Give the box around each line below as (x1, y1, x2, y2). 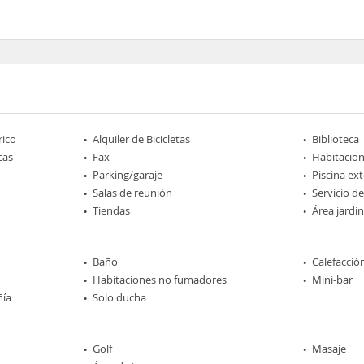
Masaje (311, 340, 346, 356)
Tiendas (93, 202, 131, 218)
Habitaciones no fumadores (93, 271, 227, 287)
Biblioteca (311, 131, 359, 146)
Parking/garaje (93, 167, 163, 182)
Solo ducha (93, 289, 147, 305)
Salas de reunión (93, 184, 173, 200)
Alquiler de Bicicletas (93, 131, 191, 146)
